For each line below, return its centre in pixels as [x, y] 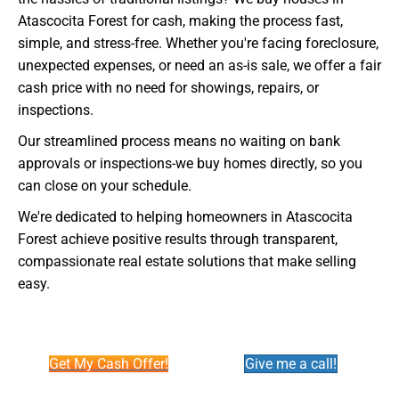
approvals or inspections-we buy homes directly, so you [190, 164]
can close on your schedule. [105, 186]
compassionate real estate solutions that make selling [187, 262]
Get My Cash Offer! [109, 364]
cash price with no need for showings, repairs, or [168, 88]
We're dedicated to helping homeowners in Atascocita [185, 217]
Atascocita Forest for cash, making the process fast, [180, 21]
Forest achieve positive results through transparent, [178, 240]
